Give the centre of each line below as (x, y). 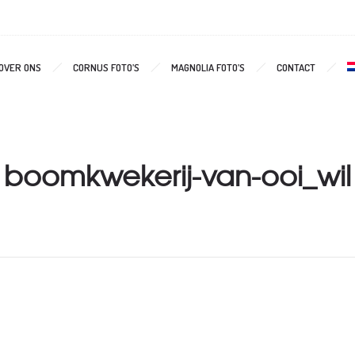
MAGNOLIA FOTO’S (208, 67)
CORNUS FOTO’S (106, 67)
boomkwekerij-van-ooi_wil (177, 174)
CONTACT (296, 67)
